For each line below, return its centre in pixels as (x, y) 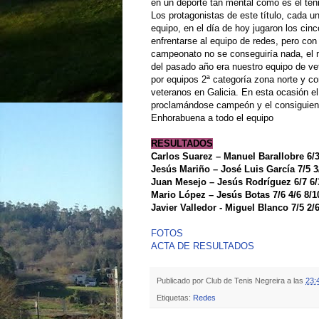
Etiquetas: (175, 298)
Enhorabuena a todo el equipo (212, 117)
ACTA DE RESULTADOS (203, 246)
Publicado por (181, 281)
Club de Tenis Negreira (245, 281)
